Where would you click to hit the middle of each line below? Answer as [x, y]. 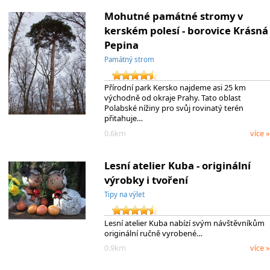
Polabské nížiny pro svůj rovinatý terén [174, 108]
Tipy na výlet [124, 194]
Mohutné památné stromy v [173, 16]
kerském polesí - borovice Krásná [186, 30]
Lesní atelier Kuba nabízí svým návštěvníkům [184, 223]
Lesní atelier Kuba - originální [177, 165]
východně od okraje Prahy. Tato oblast [172, 98]
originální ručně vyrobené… [153, 233]
